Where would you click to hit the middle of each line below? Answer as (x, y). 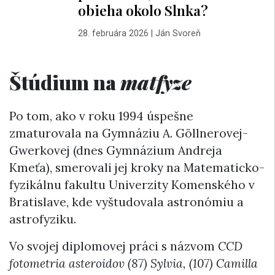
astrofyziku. (43, 219)
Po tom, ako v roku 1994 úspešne (101, 116)
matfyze (156, 82)
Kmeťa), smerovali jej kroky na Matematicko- (137, 168)
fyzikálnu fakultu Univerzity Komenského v (132, 185)
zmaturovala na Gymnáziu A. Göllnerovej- (129, 134)
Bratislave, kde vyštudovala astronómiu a (126, 202)
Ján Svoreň (178, 33)
